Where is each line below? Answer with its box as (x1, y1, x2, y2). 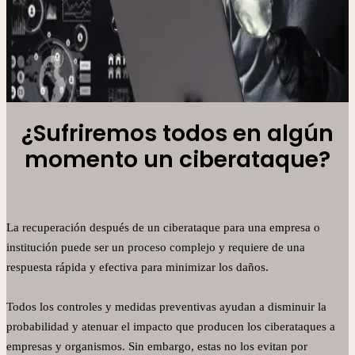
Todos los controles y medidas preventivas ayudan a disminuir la (6, 300, 326, 314)
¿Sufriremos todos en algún (21, 118, 334, 150)
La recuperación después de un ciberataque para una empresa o (6, 221, 320, 235)
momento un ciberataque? (25, 144, 330, 176)
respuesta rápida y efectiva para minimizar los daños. (6, 261, 269, 274)
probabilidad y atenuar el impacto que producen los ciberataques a (6, 320, 335, 334)
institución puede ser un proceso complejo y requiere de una (6, 241, 305, 254)
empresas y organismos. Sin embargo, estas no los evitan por (6, 340, 307, 353)
